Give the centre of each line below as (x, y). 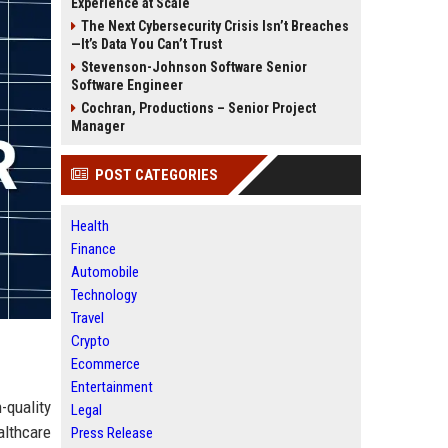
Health (90, 226)
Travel (87, 318)
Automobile (105, 272)
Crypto (90, 341)
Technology (104, 295)
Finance (93, 249)
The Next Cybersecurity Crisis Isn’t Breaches (215, 26)
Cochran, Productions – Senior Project (198, 108)
